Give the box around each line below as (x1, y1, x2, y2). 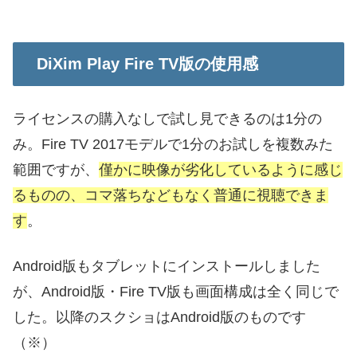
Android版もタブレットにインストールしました (13, 258, 320, 275)
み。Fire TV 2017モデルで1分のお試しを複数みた (13, 136, 333, 152)
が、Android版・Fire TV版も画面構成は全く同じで (13, 284, 339, 300)
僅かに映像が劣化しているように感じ (99, 162, 343, 178)
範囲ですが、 (13, 162, 99, 178)
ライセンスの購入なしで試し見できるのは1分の (13, 111, 322, 127)
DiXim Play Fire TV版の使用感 (37, 54, 258, 73)
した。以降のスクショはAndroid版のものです (13, 309, 306, 326)
